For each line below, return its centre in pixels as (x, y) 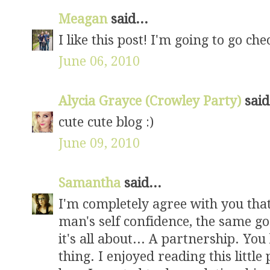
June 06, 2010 (99, 61)
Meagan (85, 19)
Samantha (91, 183)
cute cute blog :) (106, 122)
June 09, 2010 (99, 143)
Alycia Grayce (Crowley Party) (152, 101)
